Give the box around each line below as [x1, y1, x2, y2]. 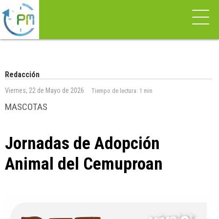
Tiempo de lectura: [91, 87, 139, 94]
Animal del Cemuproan [5, 153, 163, 174]
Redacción [5, 70, 40, 79]
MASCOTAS [5, 101, 47, 112]
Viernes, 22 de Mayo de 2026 [5, 87, 84, 95]
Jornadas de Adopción [5, 133, 160, 153]
